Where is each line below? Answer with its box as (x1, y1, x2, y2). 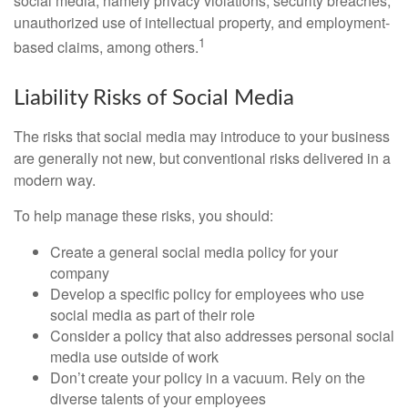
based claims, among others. (14, 36, 199, 58)
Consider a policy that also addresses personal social (50, 325, 394, 347)
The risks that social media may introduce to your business (14, 126, 390, 148)
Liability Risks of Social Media (14, 87, 294, 110)
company (50, 262, 109, 284)
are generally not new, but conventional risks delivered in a (14, 148, 391, 169)
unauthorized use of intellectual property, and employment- (14, 11, 390, 33)
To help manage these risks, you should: (14, 205, 273, 227)
